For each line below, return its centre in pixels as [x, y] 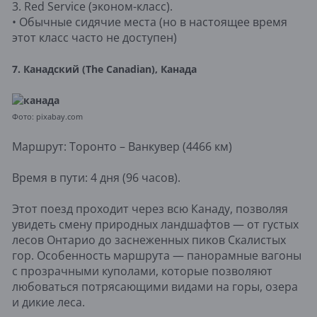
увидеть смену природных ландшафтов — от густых [155, 224]
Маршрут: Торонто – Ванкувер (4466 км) [122, 146]
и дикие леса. [48, 302]
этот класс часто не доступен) [94, 37]
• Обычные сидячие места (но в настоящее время [150, 22]
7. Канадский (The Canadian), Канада [104, 69]
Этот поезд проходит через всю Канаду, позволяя [150, 208]
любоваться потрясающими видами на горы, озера [155, 286]
